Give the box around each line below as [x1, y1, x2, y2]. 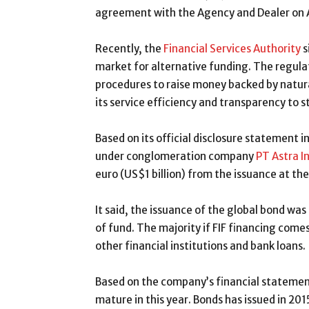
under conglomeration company [95, 150, 256, 163]
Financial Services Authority [163, 42, 301, 55]
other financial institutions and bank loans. [95, 239, 306, 252]
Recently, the [95, 42, 163, 55]
